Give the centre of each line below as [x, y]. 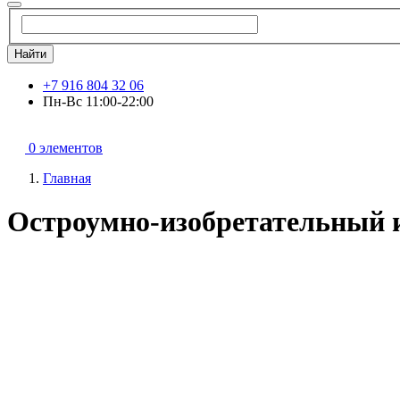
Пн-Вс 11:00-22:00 [98, 101]
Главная [67, 178]
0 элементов [66, 147]
